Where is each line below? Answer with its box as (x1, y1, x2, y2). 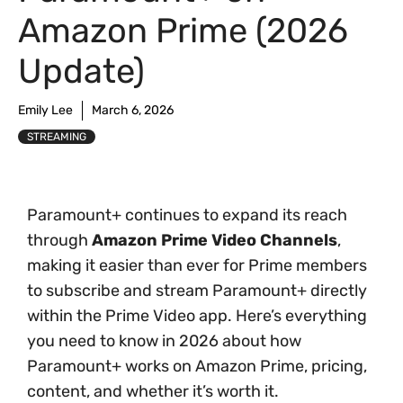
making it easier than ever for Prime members (27, 255, 367, 275)
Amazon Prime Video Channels (92, 230, 337, 250)
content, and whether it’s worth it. (27, 381, 279, 401)
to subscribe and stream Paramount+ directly (27, 281, 367, 300)
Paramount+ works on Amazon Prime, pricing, (27, 356, 367, 376)
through (27, 230, 92, 250)
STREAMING (27, 130, 86, 143)
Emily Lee (18, 103, 73, 118)
